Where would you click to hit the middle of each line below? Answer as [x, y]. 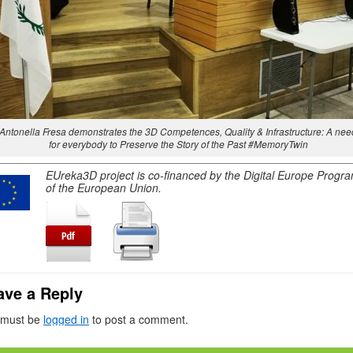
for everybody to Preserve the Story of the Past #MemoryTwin [178, 144]
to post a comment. [139, 320]
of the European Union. [104, 188]
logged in [66, 320]
